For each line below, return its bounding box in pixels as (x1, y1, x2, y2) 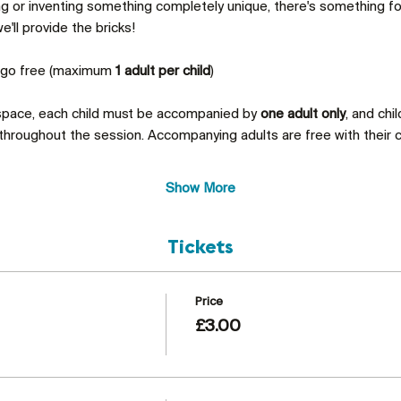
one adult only (260, 107, 346, 122)
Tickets (167, 237, 234, 259)
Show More (166, 181, 235, 196)
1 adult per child (115, 64, 210, 79)
